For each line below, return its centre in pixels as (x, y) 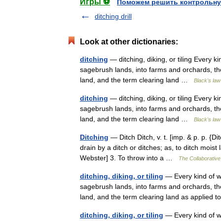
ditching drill (113, 16)
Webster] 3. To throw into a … (129, 158)
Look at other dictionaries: (129, 42)
